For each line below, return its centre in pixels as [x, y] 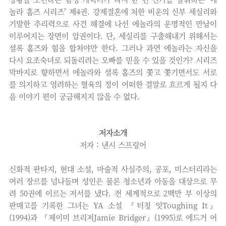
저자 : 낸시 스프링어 [113, 145]
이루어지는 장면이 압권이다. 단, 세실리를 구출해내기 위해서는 [113, 36]
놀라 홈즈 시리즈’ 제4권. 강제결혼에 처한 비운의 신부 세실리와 [113, 11]
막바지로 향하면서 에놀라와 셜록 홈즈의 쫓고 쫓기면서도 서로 [113, 72]
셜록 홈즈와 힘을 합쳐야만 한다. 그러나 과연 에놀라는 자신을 [113, 48]
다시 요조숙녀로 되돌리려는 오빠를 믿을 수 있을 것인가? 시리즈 [113, 60]
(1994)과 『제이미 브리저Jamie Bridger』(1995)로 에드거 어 [113, 217]
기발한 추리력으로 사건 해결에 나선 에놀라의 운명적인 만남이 [113, 23]
